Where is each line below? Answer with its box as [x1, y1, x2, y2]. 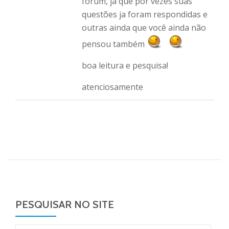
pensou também [82, 38, 147, 50]
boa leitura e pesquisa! [82, 59, 168, 71]
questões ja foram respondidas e [82, 8, 208, 20]
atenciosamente [82, 81, 143, 93]
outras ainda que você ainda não [82, 21, 206, 33]
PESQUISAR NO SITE [15, 198, 114, 211]
